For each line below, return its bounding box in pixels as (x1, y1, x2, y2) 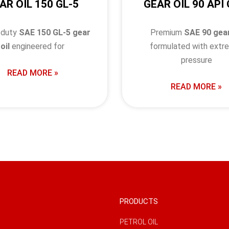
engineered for (10, 41, 65, 51)
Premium (150, 27, 185, 37)
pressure (180, 55, 212, 65)
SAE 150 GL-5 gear (18, 27, 90, 37)
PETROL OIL (120, 218, 158, 226)
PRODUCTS (120, 197, 158, 206)
